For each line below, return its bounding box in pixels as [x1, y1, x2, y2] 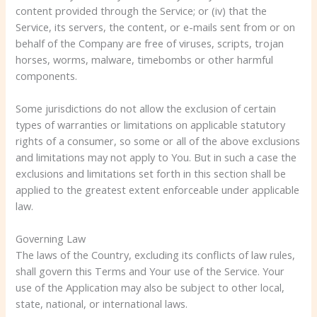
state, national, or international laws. [16, 296, 188, 311]
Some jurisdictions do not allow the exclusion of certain [16, 100, 277, 115]
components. [16, 68, 78, 83]
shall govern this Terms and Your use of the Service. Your [16, 264, 285, 279]
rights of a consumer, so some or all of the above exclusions [16, 133, 301, 148]
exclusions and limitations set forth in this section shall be [16, 166, 287, 180]
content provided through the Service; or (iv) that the [16, 3, 267, 18]
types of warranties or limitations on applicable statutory [16, 117, 286, 132]
